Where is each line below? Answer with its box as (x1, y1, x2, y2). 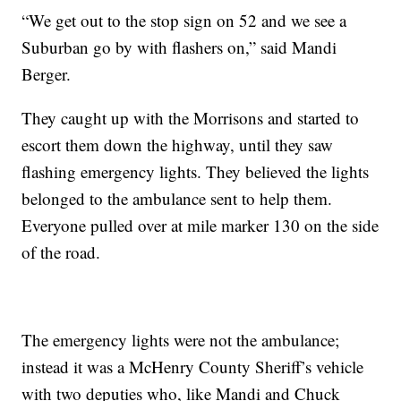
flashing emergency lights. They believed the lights (21, 159, 370, 183)
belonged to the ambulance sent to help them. (21, 186, 333, 209)
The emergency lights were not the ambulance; (21, 328, 340, 351)
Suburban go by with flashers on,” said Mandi (21, 35, 337, 58)
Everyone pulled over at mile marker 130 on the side (21, 213, 380, 236)
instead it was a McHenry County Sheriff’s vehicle (21, 354, 364, 378)
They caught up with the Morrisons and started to (21, 106, 360, 129)
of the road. (21, 240, 101, 263)
